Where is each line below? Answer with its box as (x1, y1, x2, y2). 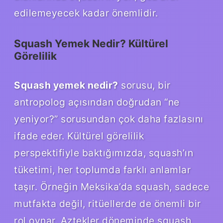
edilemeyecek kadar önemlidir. (14, 6, 158, 19)
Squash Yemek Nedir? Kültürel (14, 37, 168, 50)
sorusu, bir (118, 79, 171, 91)
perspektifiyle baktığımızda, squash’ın (14, 146, 193, 159)
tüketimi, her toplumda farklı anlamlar (14, 163, 191, 176)
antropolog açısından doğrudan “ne (14, 96, 180, 108)
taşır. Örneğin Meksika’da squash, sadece (14, 180, 209, 193)
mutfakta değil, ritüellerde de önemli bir (14, 197, 201, 210)
